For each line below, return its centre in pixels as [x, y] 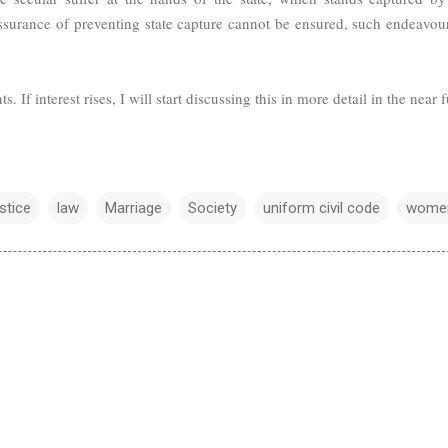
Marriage [133, 207]
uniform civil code [321, 207]
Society [212, 207]
